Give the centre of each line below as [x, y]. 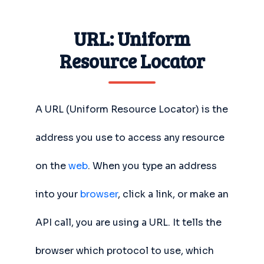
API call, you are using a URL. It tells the [128, 222]
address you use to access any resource [130, 138]
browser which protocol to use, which [125, 251]
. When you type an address [152, 166]
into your [58, 194]
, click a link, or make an [173, 194]
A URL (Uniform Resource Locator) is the [132, 109]
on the [52, 166]
